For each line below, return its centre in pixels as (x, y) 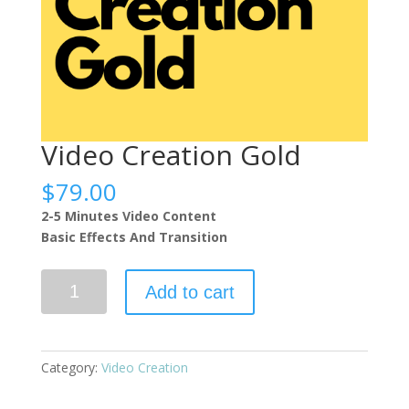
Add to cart (190, 293)
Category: (71, 368)
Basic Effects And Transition (134, 237)
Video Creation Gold (171, 155)
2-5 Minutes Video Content (128, 216)
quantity (63, 342)
